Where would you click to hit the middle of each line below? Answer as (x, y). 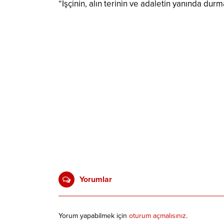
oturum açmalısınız (157, 215)
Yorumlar (96, 179)
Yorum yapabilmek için (94, 215)
